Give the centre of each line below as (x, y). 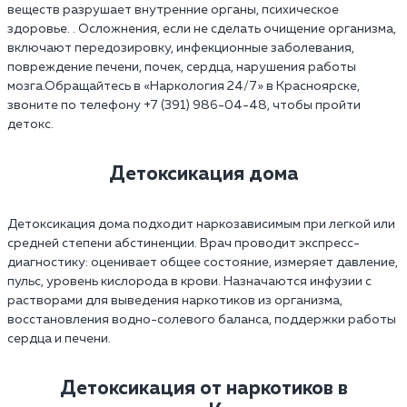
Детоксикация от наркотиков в (203, 388)
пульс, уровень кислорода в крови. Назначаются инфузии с (189, 281)
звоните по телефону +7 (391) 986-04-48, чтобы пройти (184, 105)
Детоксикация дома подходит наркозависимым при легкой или (201, 224)
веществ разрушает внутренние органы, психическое (173, 10)
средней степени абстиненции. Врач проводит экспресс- (184, 243)
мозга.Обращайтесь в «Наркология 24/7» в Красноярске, (184, 86)
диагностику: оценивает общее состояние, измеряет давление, (203, 262)
